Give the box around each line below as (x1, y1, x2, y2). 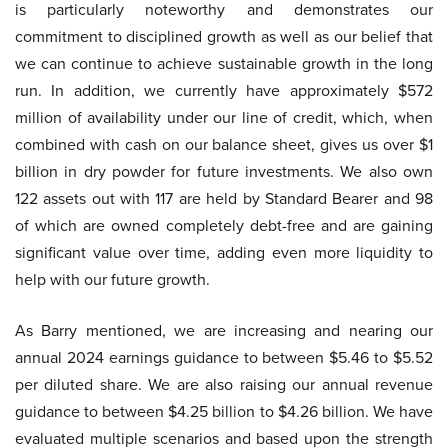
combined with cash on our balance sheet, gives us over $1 (15, 133, 433, 157)
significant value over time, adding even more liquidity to (15, 241, 433, 265)
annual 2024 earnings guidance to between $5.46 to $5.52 (15, 346, 433, 370)
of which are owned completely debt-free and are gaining (15, 214, 433, 238)
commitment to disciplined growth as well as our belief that (15, 25, 433, 49)
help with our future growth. (15, 268, 210, 292)
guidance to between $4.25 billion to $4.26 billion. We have (15, 400, 433, 424)
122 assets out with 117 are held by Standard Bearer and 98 (15, 187, 433, 211)
